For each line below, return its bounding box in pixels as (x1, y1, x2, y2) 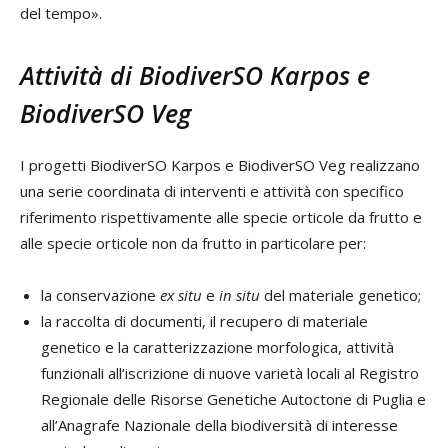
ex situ (160, 284, 202, 305)
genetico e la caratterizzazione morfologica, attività (41, 336, 394, 357)
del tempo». (20, 2, 102, 23)
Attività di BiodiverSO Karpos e (20, 57, 370, 92)
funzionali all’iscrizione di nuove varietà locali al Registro (41, 362, 419, 383)
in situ (219, 284, 260, 305)
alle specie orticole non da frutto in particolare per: (20, 232, 366, 253)
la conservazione (41, 284, 160, 305)
